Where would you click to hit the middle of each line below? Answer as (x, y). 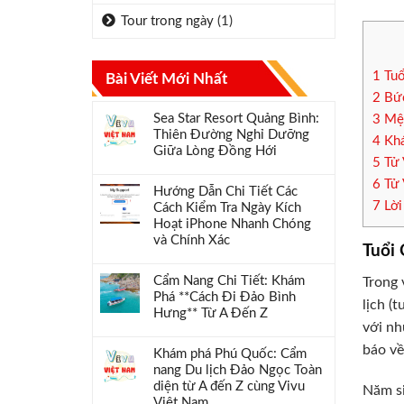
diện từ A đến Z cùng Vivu (229, 386)
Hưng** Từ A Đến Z (211, 313)
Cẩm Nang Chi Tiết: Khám (229, 281)
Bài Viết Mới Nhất (166, 79)
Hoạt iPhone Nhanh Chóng (232, 224)
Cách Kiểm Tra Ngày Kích (227, 208)
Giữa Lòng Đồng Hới (215, 151)
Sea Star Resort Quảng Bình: (236, 119)
